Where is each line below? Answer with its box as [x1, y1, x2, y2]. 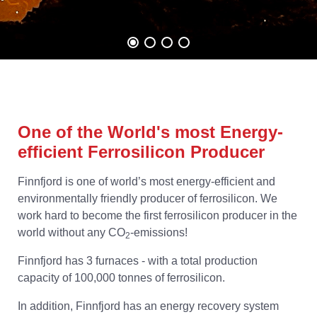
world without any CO [18, 226, 125, 238]
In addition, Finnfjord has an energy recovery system [18, 300, 279, 312]
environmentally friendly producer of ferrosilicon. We [18, 192, 277, 204]
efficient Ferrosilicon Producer [18, 142, 265, 161]
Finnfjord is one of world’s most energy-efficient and [18, 175, 275, 188]
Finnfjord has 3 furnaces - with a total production [18, 255, 258, 267]
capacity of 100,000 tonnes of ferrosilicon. [18, 272, 225, 284]
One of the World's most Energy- [18, 122, 283, 142]
